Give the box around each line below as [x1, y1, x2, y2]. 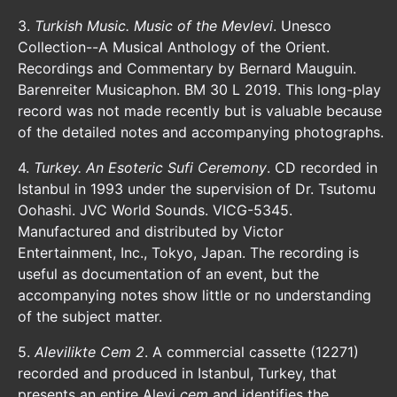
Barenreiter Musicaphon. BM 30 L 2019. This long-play [18, 81, 381, 98]
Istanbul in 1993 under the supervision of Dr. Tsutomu [18, 180, 376, 198]
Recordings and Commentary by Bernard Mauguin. [18, 59, 356, 77]
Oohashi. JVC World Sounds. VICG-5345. [18, 201, 292, 219]
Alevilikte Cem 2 [35, 343, 144, 361]
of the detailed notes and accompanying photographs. [18, 123, 384, 141]
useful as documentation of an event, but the [18, 265, 319, 283]
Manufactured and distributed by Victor [18, 222, 284, 240]
